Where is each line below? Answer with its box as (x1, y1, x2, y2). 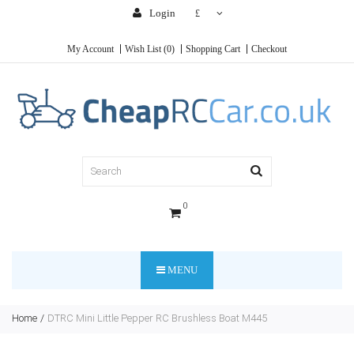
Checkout (251, 43, 287, 55)
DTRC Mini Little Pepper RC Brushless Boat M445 (47, 311, 267, 324)
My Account (67, 43, 114, 55)
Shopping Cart (186, 43, 240, 55)
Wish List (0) (125, 43, 175, 55)
